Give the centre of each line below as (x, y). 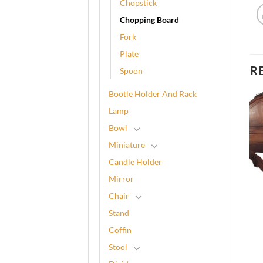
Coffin (120, 230)
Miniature (127, 144)
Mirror (121, 178)
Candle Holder (135, 161)
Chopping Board (149, 19)
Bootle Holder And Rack (153, 93)
